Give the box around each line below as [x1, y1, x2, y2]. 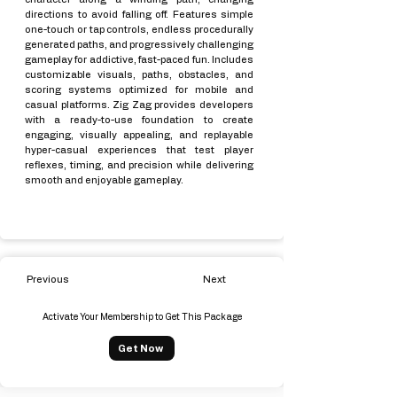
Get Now [117, 343, 163, 354]
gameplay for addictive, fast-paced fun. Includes [25, 55, 253, 65]
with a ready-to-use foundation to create [25, 115, 253, 125]
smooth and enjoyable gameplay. [25, 175, 183, 185]
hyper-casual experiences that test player [25, 145, 253, 155]
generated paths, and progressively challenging [25, 40, 253, 50]
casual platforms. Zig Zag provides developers [25, 100, 253, 110]
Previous [27, 275, 69, 284]
